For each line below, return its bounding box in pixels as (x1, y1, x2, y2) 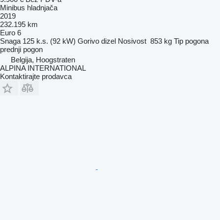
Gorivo (78, 36, 99, 45)
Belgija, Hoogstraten (11, 55, 75, 64)
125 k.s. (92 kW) (23, 36, 76, 45)
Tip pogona (174, 36, 209, 45)
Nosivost (118, 36, 146, 45)
